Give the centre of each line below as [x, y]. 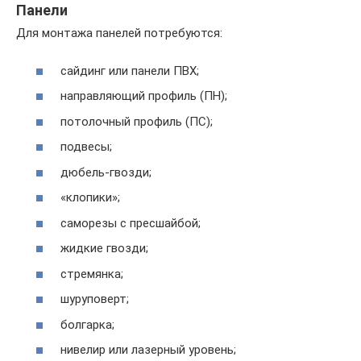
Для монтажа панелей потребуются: [119, 33]
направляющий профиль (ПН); [144, 96]
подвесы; [86, 147]
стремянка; [92, 274]
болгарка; [87, 324]
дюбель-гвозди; [106, 172]
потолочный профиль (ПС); [137, 121]
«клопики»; [90, 198]
